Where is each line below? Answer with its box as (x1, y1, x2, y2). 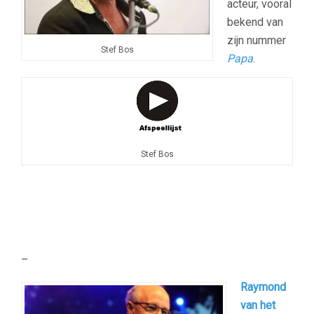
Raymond (240, 280, 286, 294)
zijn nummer (227, 34, 286, 48)
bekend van (227, 15, 283, 29)
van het (240, 299, 275, 313)
